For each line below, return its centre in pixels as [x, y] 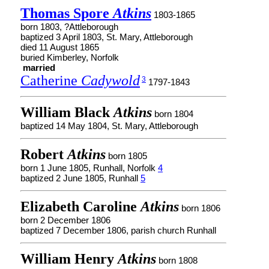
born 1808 [177, 260]
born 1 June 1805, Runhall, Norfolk [89, 168]
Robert [44, 154]
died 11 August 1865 [60, 47]
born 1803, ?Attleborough [69, 27]
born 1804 [173, 114]
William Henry [69, 259]
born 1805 [126, 156]
